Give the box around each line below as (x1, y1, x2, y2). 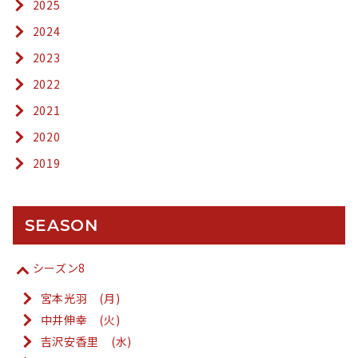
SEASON (24, 216, 98, 236)
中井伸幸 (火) (40, 312, 121, 328)
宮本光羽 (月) (40, 290, 121, 307)
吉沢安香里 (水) (40, 333, 132, 350)
